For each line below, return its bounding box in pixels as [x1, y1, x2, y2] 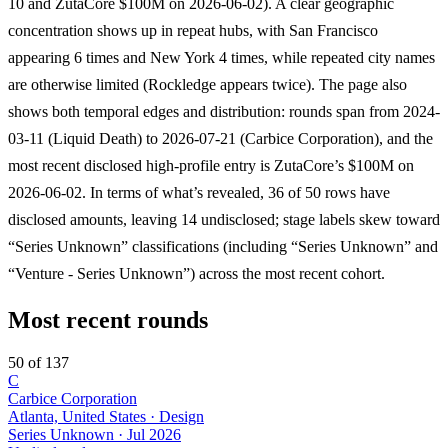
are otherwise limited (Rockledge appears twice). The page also [8, 75, 407, 93]
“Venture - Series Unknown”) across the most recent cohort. [8, 264, 385, 282]
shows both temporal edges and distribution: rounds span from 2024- [8, 102, 440, 120]
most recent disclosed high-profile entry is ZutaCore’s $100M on [8, 156, 414, 174]
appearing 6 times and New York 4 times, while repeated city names [8, 48, 435, 66]
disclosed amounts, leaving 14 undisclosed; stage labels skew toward [8, 210, 440, 228]
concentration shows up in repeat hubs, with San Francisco [8, 21, 378, 39]
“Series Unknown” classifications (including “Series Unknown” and [8, 237, 438, 255]
